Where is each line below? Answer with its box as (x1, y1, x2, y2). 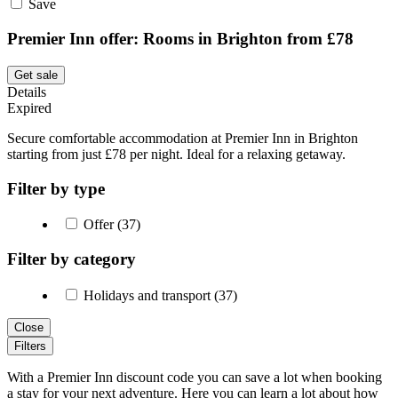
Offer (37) (80, 217, 140, 233)
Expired (7, 99, 52, 115)
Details (7, 84, 46, 99)
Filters (14, 338, 46, 353)
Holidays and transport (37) (80, 287, 237, 303)
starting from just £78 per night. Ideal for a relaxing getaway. (7, 146, 346, 162)
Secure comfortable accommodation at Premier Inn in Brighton (7, 130, 358, 146)
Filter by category (7, 250, 136, 269)
